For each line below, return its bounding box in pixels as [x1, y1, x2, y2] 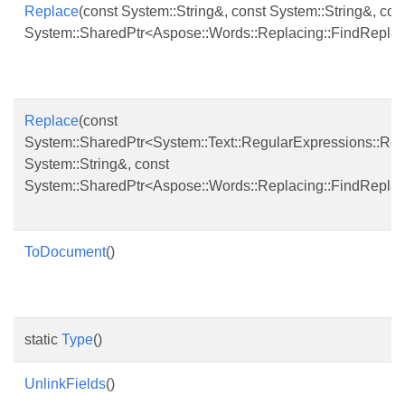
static [24, 332, 61, 347]
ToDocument [24, 244, 106, 259]
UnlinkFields [24, 376, 106, 391]
